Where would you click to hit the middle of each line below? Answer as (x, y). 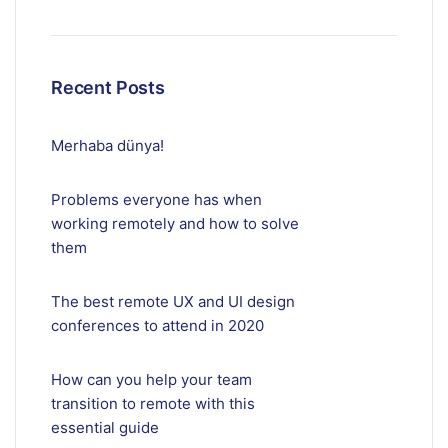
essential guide (105, 427)
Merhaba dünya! (107, 145)
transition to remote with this (153, 403)
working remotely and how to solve (175, 223)
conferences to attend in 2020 (157, 325)
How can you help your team (151, 379)
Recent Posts (108, 87)
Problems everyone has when (156, 199)
